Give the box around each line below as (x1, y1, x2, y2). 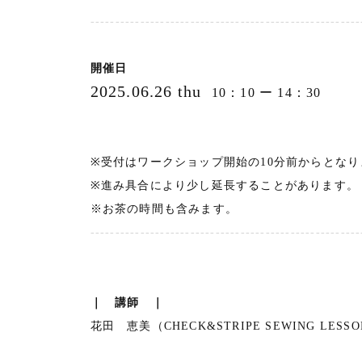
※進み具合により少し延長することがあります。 (90, 179, 359, 192)
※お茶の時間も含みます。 (90, 202, 238, 215)
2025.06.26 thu (90, 82, 212, 100)
